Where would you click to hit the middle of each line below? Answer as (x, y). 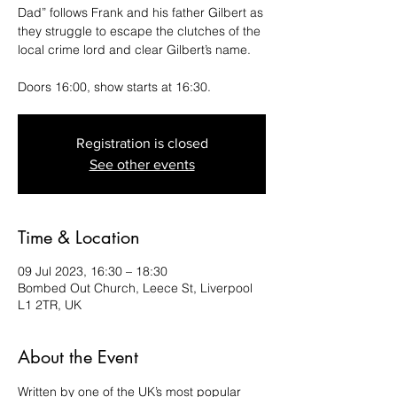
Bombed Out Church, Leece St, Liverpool (135, 288)
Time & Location (79, 237)
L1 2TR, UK (50, 305)
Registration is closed (142, 143)
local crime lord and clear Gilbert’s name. (134, 50)
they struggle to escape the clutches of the (139, 31)
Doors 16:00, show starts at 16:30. (114, 87)
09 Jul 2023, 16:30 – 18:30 (93, 271)
